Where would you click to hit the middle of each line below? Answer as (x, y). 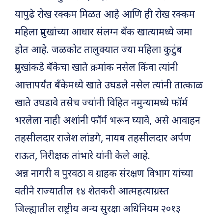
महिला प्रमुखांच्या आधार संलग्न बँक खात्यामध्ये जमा (103, 33)
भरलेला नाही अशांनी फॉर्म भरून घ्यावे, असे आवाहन (108, 122)
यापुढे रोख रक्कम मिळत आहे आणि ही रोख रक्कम (105, 15)
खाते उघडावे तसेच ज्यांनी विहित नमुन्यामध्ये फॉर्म (101, 104)
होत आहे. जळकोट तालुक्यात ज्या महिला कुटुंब (98, 51)
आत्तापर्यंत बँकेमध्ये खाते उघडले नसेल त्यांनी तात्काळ (109, 86)
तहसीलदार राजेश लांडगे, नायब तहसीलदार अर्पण (103, 139)
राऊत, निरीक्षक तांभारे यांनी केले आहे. (82, 157)
